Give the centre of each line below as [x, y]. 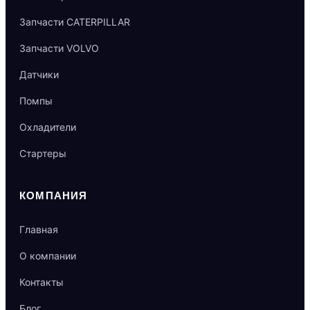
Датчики [39, 75]
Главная [39, 230]
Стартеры [43, 154]
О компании [48, 256]
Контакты [42, 282]
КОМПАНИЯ [54, 196]
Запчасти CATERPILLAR [75, 22]
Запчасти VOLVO [59, 48]
